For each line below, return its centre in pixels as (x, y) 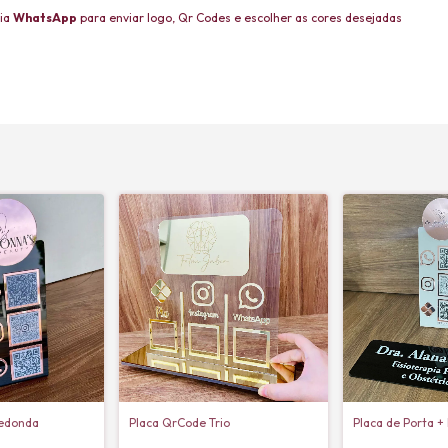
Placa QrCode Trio (180, 423)
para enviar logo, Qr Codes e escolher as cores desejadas (239, 18)
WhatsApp (45, 18)
